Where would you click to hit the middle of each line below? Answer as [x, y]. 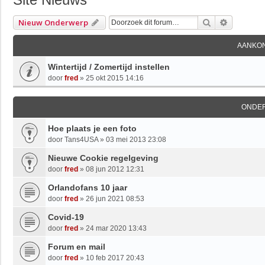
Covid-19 [66, 217]
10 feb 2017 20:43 [115, 258]
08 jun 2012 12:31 [115, 169]
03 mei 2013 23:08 [136, 139]
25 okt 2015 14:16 [115, 78]
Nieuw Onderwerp [53, 22]
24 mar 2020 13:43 [116, 228]
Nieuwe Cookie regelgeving [103, 158]
